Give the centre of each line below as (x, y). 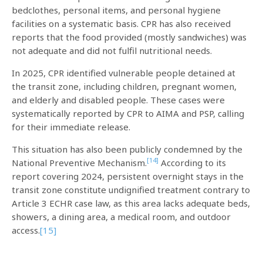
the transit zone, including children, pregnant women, (124, 86)
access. (26, 230)
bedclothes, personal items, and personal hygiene (116, 10)
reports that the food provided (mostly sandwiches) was (129, 37)
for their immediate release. (71, 127)
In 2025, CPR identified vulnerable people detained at (124, 73)
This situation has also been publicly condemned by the (127, 149)
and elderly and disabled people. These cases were (118, 100)
